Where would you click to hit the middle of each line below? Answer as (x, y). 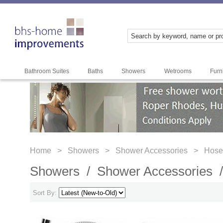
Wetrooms (178, 71)
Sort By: (46, 193)
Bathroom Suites (47, 71)
